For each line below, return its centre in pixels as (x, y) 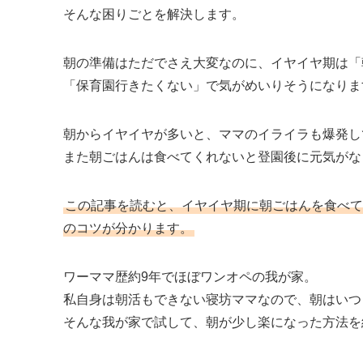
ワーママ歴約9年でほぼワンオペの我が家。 (190, 277)
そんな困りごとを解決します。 (154, 15)
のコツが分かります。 (128, 228)
